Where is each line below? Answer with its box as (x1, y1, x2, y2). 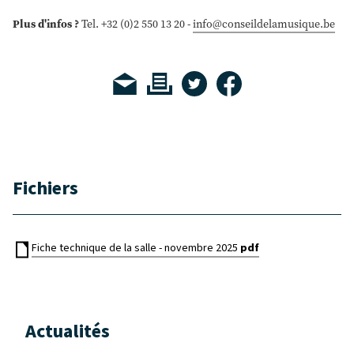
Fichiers (13, 175, 78, 203)
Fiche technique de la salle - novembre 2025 (32, 240, 240, 257)
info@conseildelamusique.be (193, 16, 335, 32)
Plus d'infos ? (13, 16, 79, 32)
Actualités (25, 318, 110, 346)
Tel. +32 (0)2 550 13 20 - (79, 16, 193, 32)
